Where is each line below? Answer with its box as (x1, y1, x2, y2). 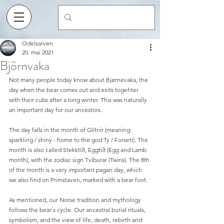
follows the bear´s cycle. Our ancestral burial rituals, (9, 206, 147, 213)
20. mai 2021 (22, 48, 54, 56)
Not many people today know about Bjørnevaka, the (9, 76, 149, 83)
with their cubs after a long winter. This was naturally (9, 96, 148, 103)
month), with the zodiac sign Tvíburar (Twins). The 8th (9, 156, 151, 163)
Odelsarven (22, 39, 53, 47)
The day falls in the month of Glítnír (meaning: (9, 126, 133, 133)
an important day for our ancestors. (9, 106, 102, 113)
